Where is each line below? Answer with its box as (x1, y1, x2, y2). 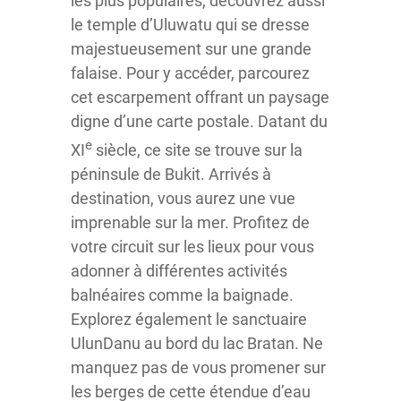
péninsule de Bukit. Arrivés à (71, 165, 271, 183)
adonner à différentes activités (71, 261, 287, 280)
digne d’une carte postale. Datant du (71, 112, 328, 131)
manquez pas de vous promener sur (71, 358, 326, 377)
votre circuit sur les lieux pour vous (71, 237, 314, 256)
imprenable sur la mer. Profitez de (71, 213, 310, 232)
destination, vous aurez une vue (71, 189, 295, 208)
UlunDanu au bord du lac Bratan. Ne (71, 334, 323, 353)
